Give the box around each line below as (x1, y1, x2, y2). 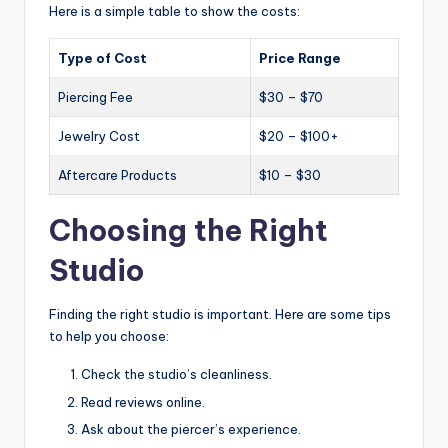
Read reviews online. (81, 393, 205, 410)
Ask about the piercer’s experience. (81, 420, 301, 437)
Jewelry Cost (58, 128, 140, 145)
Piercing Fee (58, 89, 133, 106)
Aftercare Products (58, 167, 177, 184)
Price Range (259, 50, 341, 67)
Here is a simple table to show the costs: (49, 3, 300, 20)
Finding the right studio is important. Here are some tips (49, 306, 391, 323)
